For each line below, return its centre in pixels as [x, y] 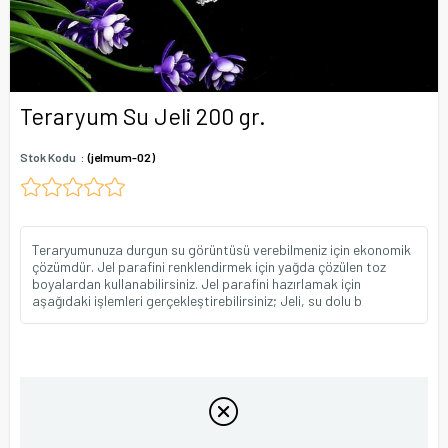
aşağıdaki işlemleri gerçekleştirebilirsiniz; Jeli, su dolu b [197, 300]
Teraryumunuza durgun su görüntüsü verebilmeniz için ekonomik [221, 249]
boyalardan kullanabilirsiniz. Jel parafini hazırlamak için [196, 283]
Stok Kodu [48, 157]
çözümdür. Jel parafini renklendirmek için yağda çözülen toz [209, 266]
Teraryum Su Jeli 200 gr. [143, 116]
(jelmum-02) [121, 157]
